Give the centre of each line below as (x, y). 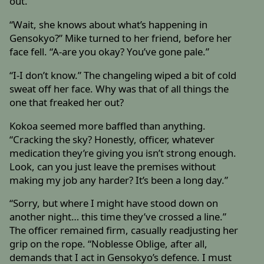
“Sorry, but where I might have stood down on (114, 203)
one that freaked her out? (67, 102)
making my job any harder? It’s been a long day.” (119, 180)
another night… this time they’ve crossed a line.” (118, 217)
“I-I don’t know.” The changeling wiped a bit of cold (123, 75)
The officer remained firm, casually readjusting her (124, 230)
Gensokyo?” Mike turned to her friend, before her (121, 38)
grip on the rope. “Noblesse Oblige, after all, (109, 244)
